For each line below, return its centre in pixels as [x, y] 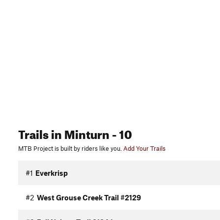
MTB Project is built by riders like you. [70, 149]
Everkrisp [52, 173]
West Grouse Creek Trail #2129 [89, 198]
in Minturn [79, 133]
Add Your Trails [144, 149]
